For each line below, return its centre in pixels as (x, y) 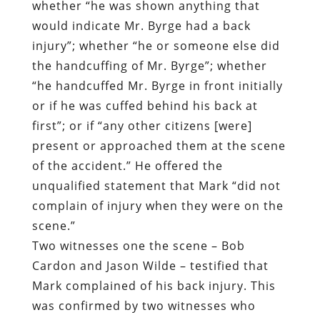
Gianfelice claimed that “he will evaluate (152, 272)
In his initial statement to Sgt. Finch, (141, 252)
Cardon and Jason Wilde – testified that (150, 172)
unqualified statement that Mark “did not (156, 92)
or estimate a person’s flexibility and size (156, 292)
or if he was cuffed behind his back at (145, 12)
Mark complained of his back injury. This (154, 192)
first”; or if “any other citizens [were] (142, 32)
